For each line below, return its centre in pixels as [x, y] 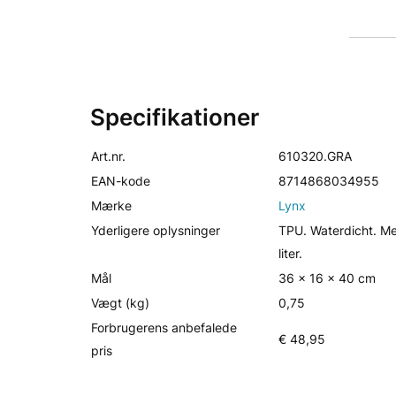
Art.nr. [108, 156]
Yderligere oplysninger [156, 230]
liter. [290, 253]
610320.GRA [315, 156]
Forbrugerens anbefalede [164, 327]
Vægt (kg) [120, 303]
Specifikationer [175, 117]
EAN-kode [121, 181]
